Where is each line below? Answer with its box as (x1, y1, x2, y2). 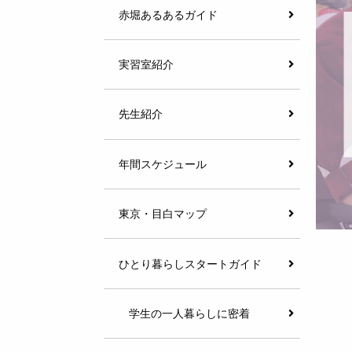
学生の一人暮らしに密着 (128, 306, 250, 320)
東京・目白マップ (119, 207, 207, 221)
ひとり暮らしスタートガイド (119, 257, 262, 270)
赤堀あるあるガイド (119, 8, 218, 21)
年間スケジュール (119, 157, 207, 170)
